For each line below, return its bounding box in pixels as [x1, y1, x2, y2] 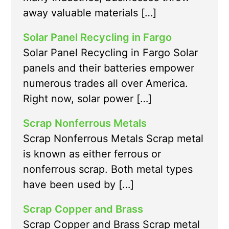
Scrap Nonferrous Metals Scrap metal [23, 132, 203, 145]
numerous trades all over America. [23, 77, 188, 90]
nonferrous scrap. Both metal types [23, 163, 193, 176]
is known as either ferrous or [23, 148, 161, 161]
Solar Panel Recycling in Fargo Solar [23, 47, 198, 59]
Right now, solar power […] [23, 93, 152, 105]
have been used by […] [23, 178, 134, 191]
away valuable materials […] [23, 7, 156, 19]
